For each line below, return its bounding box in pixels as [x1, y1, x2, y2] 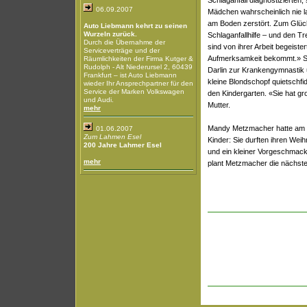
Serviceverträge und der [84, 47, 160, 54]
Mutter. [208, 101, 230, 109]
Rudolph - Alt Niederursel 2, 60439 [84, 63, 193, 71]
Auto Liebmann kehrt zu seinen [84, 22, 187, 29]
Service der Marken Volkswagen [84, 88, 184, 95]
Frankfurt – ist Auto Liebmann [84, 71, 177, 79]
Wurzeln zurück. [84, 30, 137, 38]
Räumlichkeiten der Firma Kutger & [84, 55, 193, 62]
